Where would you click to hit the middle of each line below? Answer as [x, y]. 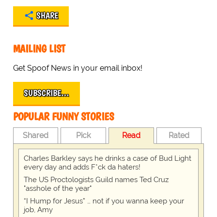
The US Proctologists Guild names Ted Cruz [96, 180]
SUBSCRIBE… [46, 93]
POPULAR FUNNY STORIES [63, 117]
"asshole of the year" [57, 189]
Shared [36, 136]
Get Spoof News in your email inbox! [77, 68]
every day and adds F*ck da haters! [82, 167]
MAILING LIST [39, 49]
